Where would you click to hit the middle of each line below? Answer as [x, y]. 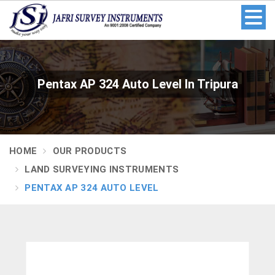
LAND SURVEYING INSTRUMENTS [102, 169]
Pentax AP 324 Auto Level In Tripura [137, 84]
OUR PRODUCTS [90, 151]
